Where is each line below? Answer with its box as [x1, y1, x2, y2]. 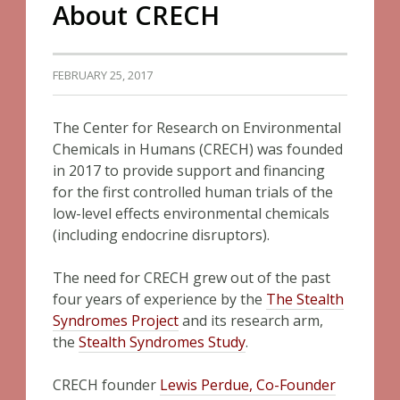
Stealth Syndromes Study [79, 332, 246, 352]
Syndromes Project [53, 311, 179, 330]
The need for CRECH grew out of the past [53, 268, 330, 287]
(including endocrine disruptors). [53, 225, 270, 245]
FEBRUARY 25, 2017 [53, 67, 153, 83]
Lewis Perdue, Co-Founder [160, 375, 336, 395]
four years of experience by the [53, 289, 262, 309]
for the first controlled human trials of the [53, 182, 333, 202]
